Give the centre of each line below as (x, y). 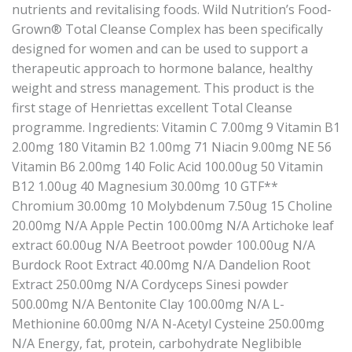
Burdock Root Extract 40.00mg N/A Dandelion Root (161, 265)
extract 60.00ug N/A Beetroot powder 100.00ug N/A (163, 246)
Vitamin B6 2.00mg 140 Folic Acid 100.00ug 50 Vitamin (167, 167)
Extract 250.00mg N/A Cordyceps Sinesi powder (150, 285)
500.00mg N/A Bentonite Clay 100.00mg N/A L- (148, 304)
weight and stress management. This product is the (163, 88)
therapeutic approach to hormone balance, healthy (162, 69)
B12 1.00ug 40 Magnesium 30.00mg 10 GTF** (145, 187)
